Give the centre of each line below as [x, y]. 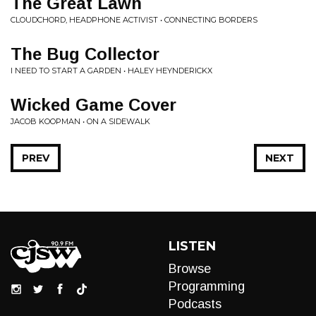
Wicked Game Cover [93, 105]
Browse [190, 269]
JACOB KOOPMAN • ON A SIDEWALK [80, 121]
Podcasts [195, 304]
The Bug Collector [85, 54]
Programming [207, 286]
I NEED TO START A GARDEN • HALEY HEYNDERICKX [111, 71]
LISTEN [192, 246]
